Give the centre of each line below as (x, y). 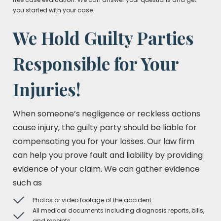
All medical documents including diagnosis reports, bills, (118, 210)
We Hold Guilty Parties (103, 38)
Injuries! (47, 89)
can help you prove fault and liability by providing (108, 155)
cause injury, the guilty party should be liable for (105, 128)
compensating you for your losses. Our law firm (104, 141)
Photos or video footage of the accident (92, 200)
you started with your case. (54, 10)
